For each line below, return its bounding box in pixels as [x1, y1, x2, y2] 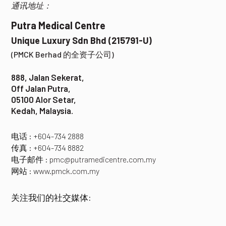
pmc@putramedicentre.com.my [49, 154, 156, 164]
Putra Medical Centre [11, 19, 106, 31]
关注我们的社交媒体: [11, 192, 92, 202]
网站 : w [11, 165, 39, 176]
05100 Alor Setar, [11, 94, 77, 104]
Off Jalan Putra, [11, 83, 71, 93]
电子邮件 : [11, 154, 50, 164]
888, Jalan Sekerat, [11, 72, 85, 82]
